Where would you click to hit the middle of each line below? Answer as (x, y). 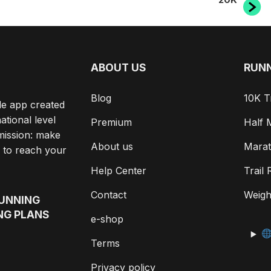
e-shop (107, 219)
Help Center (118, 170)
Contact (108, 194)
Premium (111, 122)
